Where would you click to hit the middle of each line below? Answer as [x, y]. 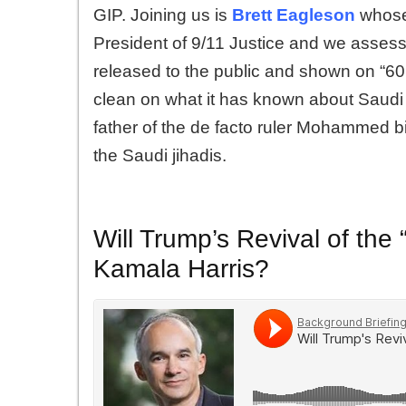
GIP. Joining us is [163, 14]
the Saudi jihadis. [160, 155]
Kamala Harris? [181, 268]
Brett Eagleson [294, 14]
